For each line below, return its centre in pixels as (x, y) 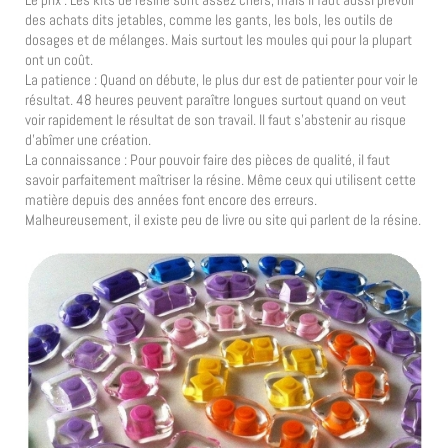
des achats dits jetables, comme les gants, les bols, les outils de (209, 19)
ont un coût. (59, 59)
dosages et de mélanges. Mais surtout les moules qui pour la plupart (218, 39)
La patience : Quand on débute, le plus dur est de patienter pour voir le (221, 79)
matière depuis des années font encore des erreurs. (171, 199)
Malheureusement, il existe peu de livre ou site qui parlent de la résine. (223, 219)
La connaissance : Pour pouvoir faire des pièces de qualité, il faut (207, 159)
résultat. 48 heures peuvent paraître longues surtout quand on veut (215, 99)
